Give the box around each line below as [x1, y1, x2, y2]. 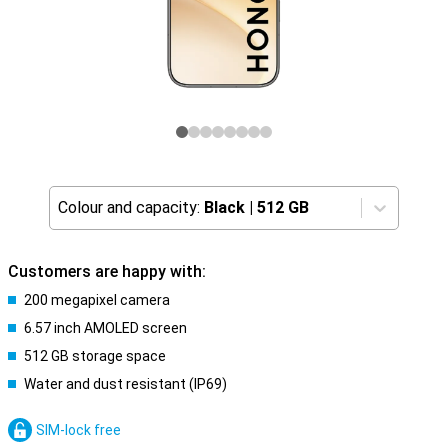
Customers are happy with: [8, 262, 206, 281]
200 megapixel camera [24, 292, 170, 308]
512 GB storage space [24, 348, 166, 364]
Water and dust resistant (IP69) [24, 376, 227, 392]
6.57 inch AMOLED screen [24, 320, 187, 336]
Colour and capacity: [58, 198, 200, 217]
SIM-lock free [36, 422, 121, 438]
